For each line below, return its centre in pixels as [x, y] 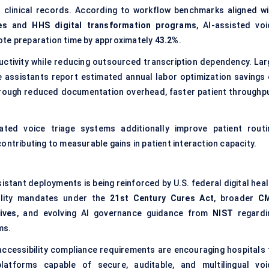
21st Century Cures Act [162, 198]
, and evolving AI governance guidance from [115, 213]
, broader [236, 198]
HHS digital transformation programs [114, 26]
